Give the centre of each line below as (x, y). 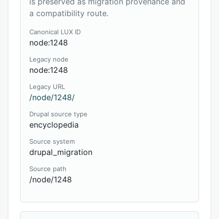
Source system (52, 141)
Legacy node (49, 59)
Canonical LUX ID (55, 32)
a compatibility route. (69, 13)
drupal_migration (61, 152)
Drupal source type (58, 114)
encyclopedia (54, 125)
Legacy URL (47, 87)
